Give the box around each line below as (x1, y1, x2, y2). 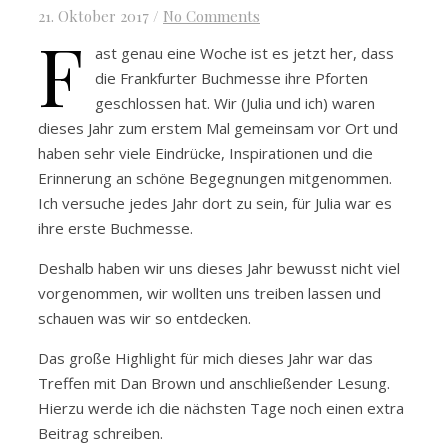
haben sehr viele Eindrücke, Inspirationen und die (38, 143, 373, 164)
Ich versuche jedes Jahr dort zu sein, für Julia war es (38, 193, 392, 214)
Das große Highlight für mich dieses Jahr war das (38, 348, 373, 369)
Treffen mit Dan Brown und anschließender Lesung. (38, 373, 390, 394)
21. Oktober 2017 (38, 6, 149, 27)
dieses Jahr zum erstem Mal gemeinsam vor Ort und (38, 118, 398, 139)
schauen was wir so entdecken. (38, 308, 251, 329)
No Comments (163, 6, 260, 27)
